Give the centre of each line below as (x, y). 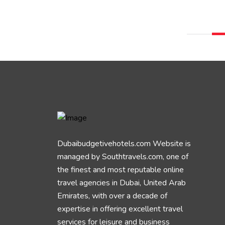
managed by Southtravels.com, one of (123, 157)
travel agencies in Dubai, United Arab (122, 183)
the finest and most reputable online (121, 170)
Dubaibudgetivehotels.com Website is (124, 144)
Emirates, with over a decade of (112, 196)
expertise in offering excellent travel (120, 209)
